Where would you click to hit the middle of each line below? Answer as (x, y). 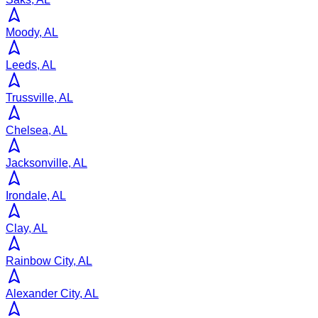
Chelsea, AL (37, 130)
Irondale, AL (36, 195)
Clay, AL (27, 228)
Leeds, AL (31, 65)
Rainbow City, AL (49, 261)
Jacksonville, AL (46, 163)
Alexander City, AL (52, 293)
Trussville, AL (39, 97)
